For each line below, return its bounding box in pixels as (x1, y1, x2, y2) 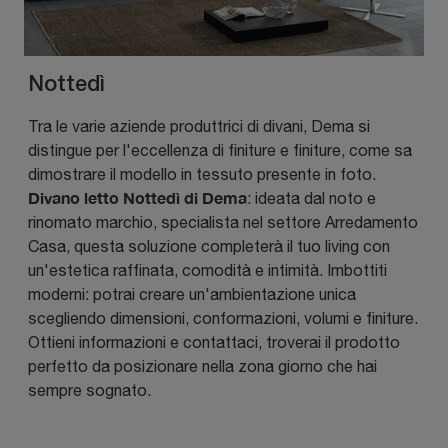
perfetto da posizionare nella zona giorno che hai (28, 356, 377, 375)
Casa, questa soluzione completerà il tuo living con (28, 236, 390, 255)
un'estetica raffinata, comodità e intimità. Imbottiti (28, 260, 387, 279)
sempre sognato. (28, 380, 151, 399)
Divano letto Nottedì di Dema (28, 187, 247, 207)
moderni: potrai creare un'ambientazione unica (28, 284, 356, 303)
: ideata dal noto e (247, 188, 376, 207)
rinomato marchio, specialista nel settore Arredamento (28, 212, 418, 231)
